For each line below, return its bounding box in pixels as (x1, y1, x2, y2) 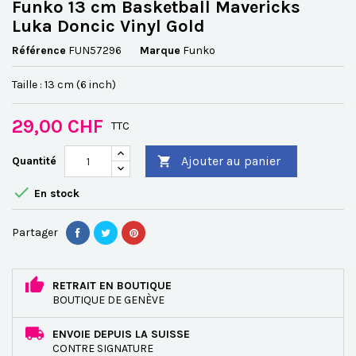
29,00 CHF (12, 115, 103, 137)
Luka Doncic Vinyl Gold (12, 16, 205, 37)
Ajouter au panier (181, 153, 281, 168)
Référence (12, 44, 66, 57)
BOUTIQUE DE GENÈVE (52, 293, 164, 307)
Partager (12, 226, 58, 239)
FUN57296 (68, 44, 122, 57)
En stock (31, 187, 79, 201)
